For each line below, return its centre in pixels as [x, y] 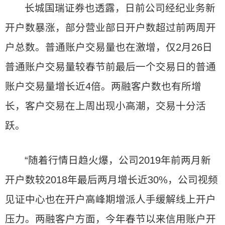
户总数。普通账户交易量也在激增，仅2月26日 [109, 47]
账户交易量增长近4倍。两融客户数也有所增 [103, 86]
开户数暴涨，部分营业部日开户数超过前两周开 [110, 28]
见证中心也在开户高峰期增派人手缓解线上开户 [110, 199]
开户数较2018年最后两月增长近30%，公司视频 [111, 180]
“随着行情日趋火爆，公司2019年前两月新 [118, 160]
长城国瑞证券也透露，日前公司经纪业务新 [120, 8]
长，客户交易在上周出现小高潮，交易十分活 [105, 106]
